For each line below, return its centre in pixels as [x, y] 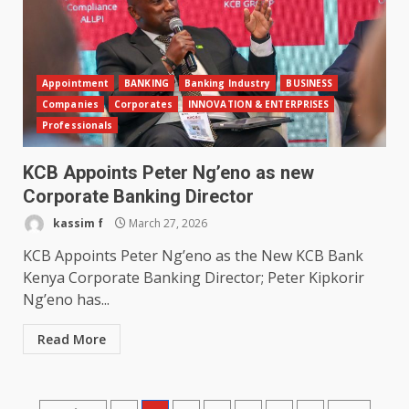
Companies [70, 105]
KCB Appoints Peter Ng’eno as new [168, 173]
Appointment [76, 84]
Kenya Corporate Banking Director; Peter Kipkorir [194, 278]
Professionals [78, 126]
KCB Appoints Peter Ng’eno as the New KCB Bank [193, 256]
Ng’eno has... [66, 300]
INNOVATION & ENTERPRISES [258, 105]
